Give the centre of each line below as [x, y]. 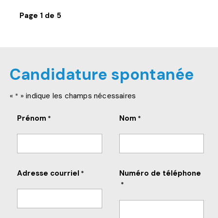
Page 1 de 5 [40, 15]
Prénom [32, 118]
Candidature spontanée [102, 74]
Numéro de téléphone [160, 173]
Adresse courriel [48, 173]
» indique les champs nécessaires [77, 96]
